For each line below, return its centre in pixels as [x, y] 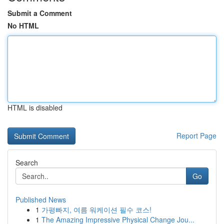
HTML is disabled [35, 107]
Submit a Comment [40, 13]
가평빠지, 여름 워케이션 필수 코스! [96, 209]
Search [27, 162]
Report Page [196, 135]
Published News [41, 199]
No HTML [23, 25]
